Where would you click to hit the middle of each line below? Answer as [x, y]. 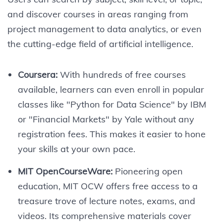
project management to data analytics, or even [105, 29]
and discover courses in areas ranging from [98, 14]
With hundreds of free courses [121, 74]
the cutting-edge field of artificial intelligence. [100, 44]
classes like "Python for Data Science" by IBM [112, 104]
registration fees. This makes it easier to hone [111, 134]
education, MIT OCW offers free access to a [108, 186]
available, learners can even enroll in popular [111, 89]
